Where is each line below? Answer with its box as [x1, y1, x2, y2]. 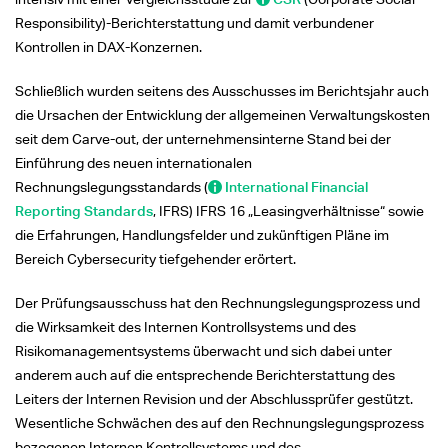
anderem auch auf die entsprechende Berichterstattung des [15, 365, 395, 383]
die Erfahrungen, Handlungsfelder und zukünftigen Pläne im [15, 225, 389, 243]
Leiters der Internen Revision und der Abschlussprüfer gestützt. [15, 389, 413, 407]
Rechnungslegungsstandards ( [15, 177, 208, 195]
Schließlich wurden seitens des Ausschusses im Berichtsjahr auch [15, 81, 429, 99]
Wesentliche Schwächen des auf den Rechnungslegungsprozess [15, 413, 424, 431]
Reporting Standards [15, 201, 153, 219]
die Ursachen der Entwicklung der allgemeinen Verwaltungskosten [15, 105, 430, 123]
